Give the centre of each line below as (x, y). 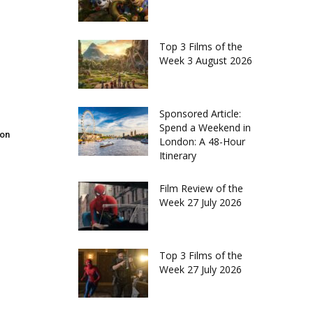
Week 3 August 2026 (206, 60)
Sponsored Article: (200, 114)
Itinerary (178, 155)
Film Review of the (201, 188)
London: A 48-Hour (202, 141)
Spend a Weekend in (205, 128)
